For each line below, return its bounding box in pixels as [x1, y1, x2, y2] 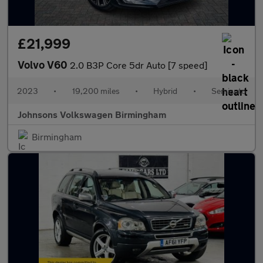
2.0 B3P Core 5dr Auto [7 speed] [70, 59, 207, 70]
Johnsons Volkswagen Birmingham [18, 109, 166, 120]
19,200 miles [72, 86, 120, 96]
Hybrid [153, 86, 178, 96]
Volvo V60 [18, 58, 70, 71]
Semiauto [211, 86, 246, 96]
